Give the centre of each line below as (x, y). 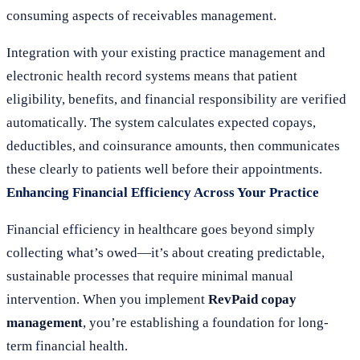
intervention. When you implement (107, 299)
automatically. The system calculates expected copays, (161, 123)
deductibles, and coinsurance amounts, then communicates (173, 146)
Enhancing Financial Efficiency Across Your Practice (163, 192)
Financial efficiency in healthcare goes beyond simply (161, 229)
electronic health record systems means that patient (152, 76)
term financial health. (67, 346)
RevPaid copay (252, 299)
